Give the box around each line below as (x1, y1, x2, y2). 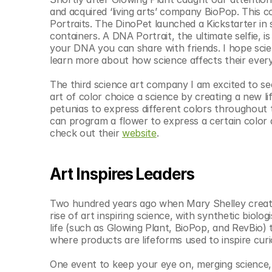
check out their (50, 127, 122, 139)
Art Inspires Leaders (50, 165, 195, 183)
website (121, 127, 157, 139)
